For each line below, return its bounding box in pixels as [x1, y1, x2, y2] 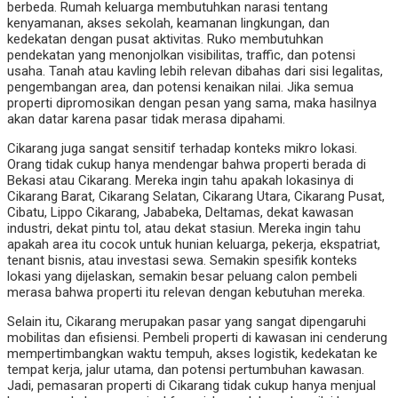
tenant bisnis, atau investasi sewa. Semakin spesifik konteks [7, 251, 357, 268]
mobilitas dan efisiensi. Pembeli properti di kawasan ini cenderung [7, 329, 387, 346]
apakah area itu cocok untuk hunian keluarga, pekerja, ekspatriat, [7, 235, 380, 252]
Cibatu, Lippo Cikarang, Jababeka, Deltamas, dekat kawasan [7, 203, 354, 220]
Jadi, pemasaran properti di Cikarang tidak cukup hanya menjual [7, 377, 376, 394]
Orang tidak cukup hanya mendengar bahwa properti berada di [7, 155, 366, 172]
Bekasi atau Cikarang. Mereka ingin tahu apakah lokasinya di [7, 171, 354, 188]
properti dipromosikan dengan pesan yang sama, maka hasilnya [7, 94, 377, 111]
